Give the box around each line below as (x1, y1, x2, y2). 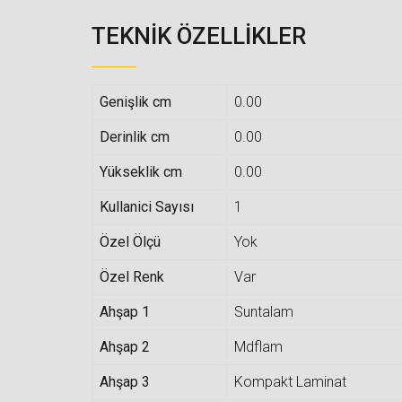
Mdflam (234, 337, 283, 355)
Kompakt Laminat (234, 372, 346, 390)
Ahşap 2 (100, 337, 150, 355)
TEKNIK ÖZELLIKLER (92, 22, 306, 49)
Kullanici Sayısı (100, 197, 194, 215)
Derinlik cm (100, 127, 170, 145)
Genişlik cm (100, 92, 171, 110)
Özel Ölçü (100, 232, 161, 250)
